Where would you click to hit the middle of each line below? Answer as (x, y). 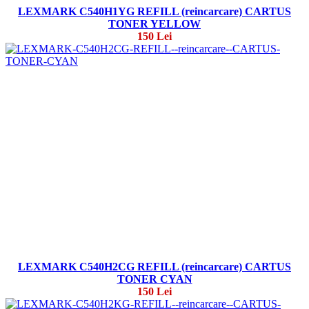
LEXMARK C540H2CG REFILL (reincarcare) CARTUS (154, 267)
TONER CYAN (154, 279)
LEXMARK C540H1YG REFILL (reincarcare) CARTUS (154, 12)
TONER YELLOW (154, 24)
